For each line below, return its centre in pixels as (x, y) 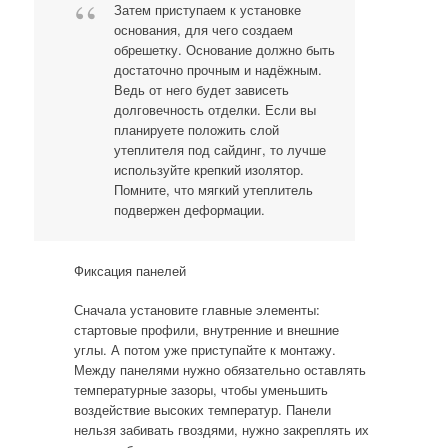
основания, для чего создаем (203, 29)
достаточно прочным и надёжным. (217, 69)
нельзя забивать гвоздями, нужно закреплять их (221, 429)
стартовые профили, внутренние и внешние (206, 329)
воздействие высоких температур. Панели (202, 409)
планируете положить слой (196, 129)
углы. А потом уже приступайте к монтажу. (204, 349)
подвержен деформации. (189, 209)
